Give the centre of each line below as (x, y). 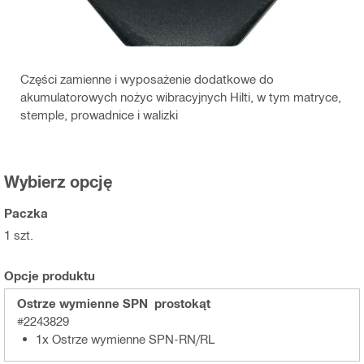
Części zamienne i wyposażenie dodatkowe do (147, 78)
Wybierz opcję (58, 181)
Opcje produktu (50, 275)
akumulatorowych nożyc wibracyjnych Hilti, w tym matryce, (181, 96)
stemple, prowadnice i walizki (99, 114)
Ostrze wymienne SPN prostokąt (114, 303)
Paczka (26, 212)
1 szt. (19, 234)
